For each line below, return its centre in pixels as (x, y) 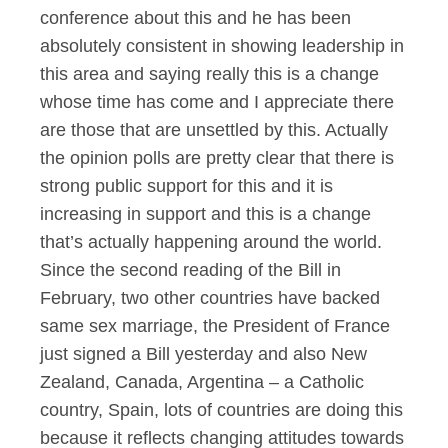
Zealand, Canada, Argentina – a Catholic (202, 382)
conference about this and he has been (195, 18)
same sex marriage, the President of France (215, 326)
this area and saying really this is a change (209, 74)
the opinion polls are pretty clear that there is (217, 158)
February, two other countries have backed (210, 298)
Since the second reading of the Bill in (190, 270)
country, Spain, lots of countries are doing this (221, 410)
